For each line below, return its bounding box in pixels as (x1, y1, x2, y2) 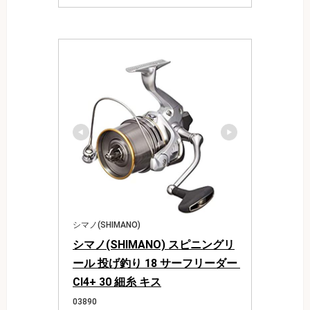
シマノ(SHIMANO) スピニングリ (73, 237, 235, 251)
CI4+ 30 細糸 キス (73, 275, 161, 289)
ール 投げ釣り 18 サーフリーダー (73, 256, 237, 270)
